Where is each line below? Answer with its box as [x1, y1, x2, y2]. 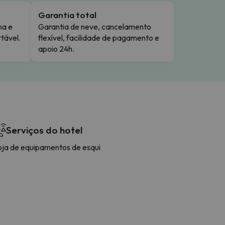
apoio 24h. [38, 43, 74, 54]
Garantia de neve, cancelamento [38, 21, 151, 32]
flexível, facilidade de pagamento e [38, 32, 159, 43]
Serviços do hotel [6, 124, 82, 136]
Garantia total [38, 9, 96, 20]
